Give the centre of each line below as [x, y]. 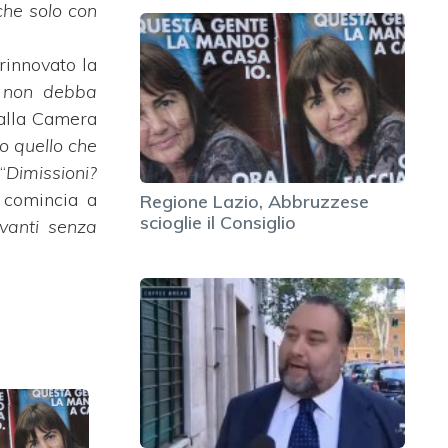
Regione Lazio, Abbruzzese [254, 202]
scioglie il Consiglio [218, 223]
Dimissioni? [51, 172]
